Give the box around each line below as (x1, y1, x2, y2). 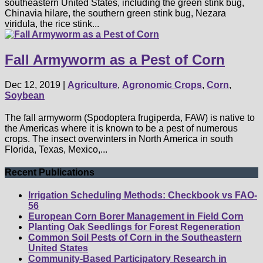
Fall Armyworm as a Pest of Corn (5, 51, 225, 68)
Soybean (5, 90, 45, 100)
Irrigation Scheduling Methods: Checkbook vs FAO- (28, 190, 257, 201)
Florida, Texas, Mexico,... (5, 144, 107, 154)
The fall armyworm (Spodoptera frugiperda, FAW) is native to (5, 112, 255, 123)
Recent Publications (5, 167, 95, 178)
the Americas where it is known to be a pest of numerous (5, 123, 238, 133)
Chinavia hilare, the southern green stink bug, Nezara (5, 8, 226, 19)
